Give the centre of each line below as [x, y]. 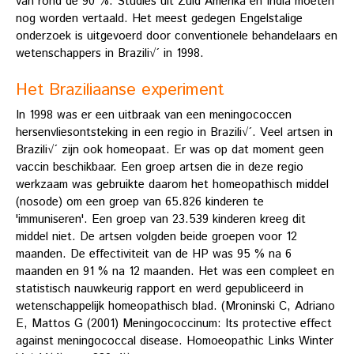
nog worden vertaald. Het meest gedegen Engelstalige [159, 18]
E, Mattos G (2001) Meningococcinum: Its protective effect [174, 324]
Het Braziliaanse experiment [120, 90]
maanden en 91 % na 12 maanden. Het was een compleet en [175, 272]
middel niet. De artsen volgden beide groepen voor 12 [156, 237]
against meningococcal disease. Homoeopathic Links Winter [175, 341]
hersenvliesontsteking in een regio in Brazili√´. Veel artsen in [174, 133]
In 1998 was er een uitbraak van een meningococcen [154, 115]
